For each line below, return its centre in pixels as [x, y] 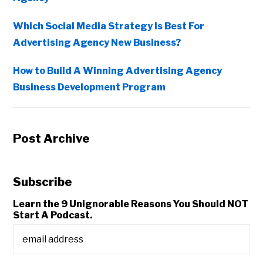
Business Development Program [90, 87]
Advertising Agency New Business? [97, 43]
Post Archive [52, 139]
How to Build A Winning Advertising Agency [118, 71]
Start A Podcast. [53, 215]
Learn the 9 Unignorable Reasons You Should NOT [131, 204]
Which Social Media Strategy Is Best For [109, 26]
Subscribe [43, 182]
